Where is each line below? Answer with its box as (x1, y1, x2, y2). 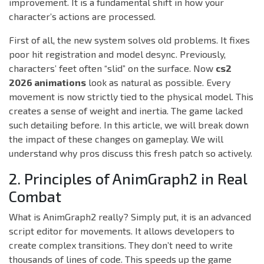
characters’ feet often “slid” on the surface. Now (9, 62, 216, 74)
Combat (9, 187, 61, 206)
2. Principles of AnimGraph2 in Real (9, 170, 247, 188)
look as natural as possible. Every (86, 77, 230, 88)
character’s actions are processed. (9, 11, 156, 22)
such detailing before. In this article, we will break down (9, 119, 249, 131)
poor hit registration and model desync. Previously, (9, 48, 226, 60)
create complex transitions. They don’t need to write (9, 239, 233, 251)
